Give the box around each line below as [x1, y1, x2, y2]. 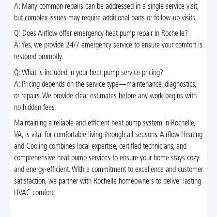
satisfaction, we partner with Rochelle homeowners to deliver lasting [14, 178, 201, 186]
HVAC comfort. [14, 189, 55, 198]
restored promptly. [14, 53, 63, 62]
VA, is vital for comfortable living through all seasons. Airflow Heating [14, 131, 202, 139]
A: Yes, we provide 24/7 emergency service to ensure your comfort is [14, 42, 202, 50]
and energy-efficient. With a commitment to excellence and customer [14, 166, 203, 174]
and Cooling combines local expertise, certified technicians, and [14, 143, 186, 151]
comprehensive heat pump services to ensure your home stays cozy [14, 155, 199, 163]
